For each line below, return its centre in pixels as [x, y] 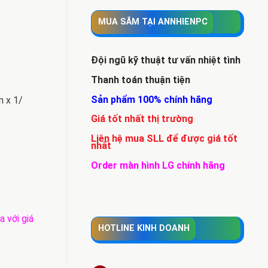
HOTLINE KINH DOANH [144, 229]
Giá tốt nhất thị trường [142, 119]
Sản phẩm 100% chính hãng [152, 99]
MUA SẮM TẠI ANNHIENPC [153, 22]
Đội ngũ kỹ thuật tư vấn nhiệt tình [166, 60]
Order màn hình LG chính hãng [158, 165]
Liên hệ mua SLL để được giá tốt [164, 139]
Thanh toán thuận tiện [141, 80]
